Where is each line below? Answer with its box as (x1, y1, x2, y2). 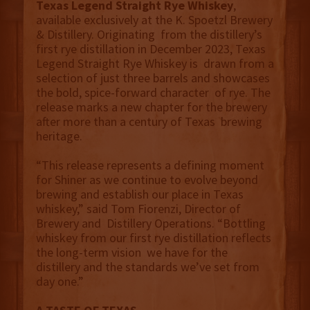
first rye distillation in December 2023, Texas (35, 41, 266, 57)
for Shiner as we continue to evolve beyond (35, 172, 261, 188)
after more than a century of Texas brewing (35, 113, 262, 130)
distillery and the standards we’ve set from (35, 259, 259, 275)
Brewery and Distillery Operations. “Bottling (35, 215, 266, 232)
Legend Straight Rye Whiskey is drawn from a (35, 55, 274, 72)
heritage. (35, 128, 88, 145)
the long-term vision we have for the (35, 244, 228, 261)
